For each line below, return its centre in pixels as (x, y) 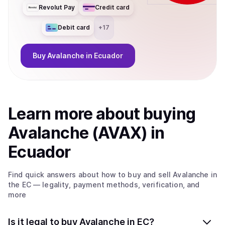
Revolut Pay (57, 7)
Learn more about (76, 114)
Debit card (74, 27)
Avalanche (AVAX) (78, 133)
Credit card (112, 7)
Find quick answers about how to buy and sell (91, 175)
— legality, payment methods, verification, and (115, 185)
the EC (20, 185)
